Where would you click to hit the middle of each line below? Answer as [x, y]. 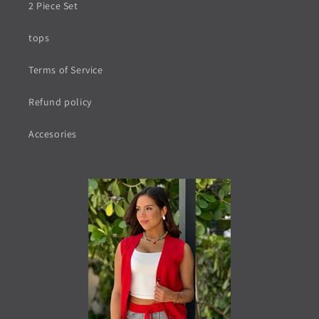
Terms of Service [66, 70]
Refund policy [60, 102]
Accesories [53, 134]
